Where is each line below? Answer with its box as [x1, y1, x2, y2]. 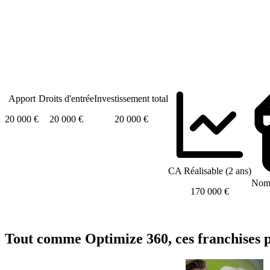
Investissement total [94, 93, 168, 104]
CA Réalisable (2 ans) [168, 165, 251, 176]
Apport [8, 93, 36, 104]
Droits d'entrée [39, 93, 94, 104]
